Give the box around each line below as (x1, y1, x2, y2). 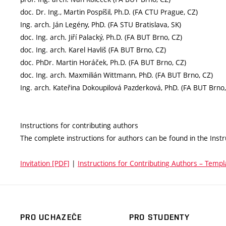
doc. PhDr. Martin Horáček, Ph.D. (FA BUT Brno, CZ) (20, 58, 186, 68)
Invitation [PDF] (20, 158, 70, 168)
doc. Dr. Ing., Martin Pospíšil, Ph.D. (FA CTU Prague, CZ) (20, 7, 198, 17)
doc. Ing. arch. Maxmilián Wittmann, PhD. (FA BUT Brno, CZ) (20, 70, 213, 80)
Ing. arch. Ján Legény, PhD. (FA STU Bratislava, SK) (20, 20, 181, 30)
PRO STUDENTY (129, 212, 190, 222)
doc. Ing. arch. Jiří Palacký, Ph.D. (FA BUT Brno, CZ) (20, 32, 182, 42)
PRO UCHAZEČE (20, 212, 82, 222)
